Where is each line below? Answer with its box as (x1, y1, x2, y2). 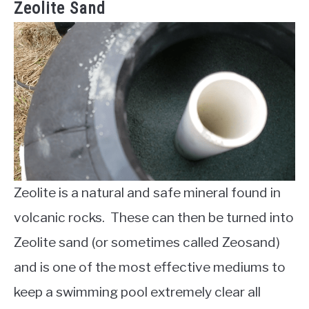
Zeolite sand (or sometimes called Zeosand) (14, 234, 280, 251)
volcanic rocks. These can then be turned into (14, 209, 294, 226)
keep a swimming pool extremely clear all (14, 283, 261, 301)
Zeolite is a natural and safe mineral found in (14, 184, 281, 201)
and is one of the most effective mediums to (14, 259, 286, 276)
